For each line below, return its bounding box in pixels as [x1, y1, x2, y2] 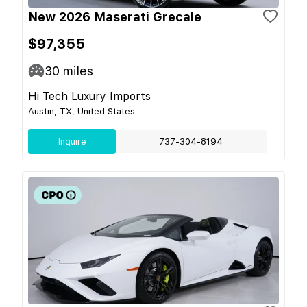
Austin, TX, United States [28, 106, 135, 116]
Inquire [58, 136, 86, 147]
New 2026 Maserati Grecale [28, 9, 201, 24]
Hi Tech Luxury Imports [28, 89, 151, 103]
